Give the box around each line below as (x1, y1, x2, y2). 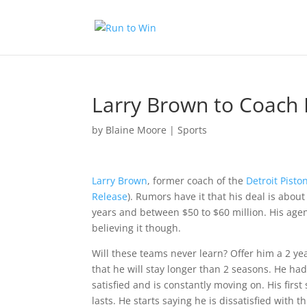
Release (92, 190, 128, 203)
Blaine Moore (106, 123, 167, 136)
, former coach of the (147, 174, 247, 187)
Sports (177, 123, 208, 136)
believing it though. (92, 221, 182, 234)
